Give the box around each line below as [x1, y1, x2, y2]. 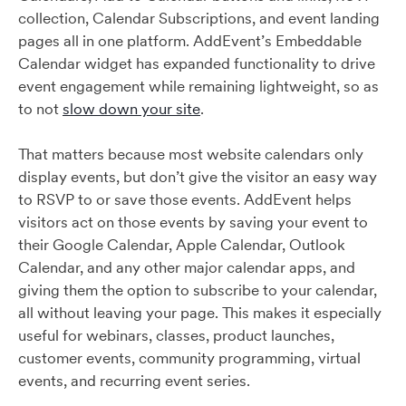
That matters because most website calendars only [18, 144, 363, 164]
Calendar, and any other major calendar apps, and [18, 257, 355, 277]
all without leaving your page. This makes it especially [18, 303, 382, 323]
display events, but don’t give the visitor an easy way [18, 167, 377, 187]
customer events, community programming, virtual [18, 348, 361, 368]
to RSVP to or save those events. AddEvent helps [18, 189, 352, 209]
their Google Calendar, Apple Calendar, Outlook [18, 235, 345, 255]
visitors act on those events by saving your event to [18, 212, 368, 232]
